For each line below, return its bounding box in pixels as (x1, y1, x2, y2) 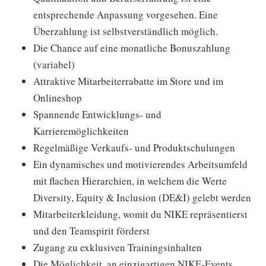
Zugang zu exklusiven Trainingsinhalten (33, 240, 202, 254)
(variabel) (33, 58, 75, 71)
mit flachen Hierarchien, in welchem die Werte (33, 174, 227, 188)
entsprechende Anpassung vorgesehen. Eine (33, 8, 218, 21)
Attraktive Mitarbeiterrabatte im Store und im (33, 74, 223, 88)
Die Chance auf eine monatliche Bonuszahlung (33, 41, 230, 55)
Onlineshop (33, 91, 82, 104)
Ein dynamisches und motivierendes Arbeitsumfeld (33, 157, 248, 171)
